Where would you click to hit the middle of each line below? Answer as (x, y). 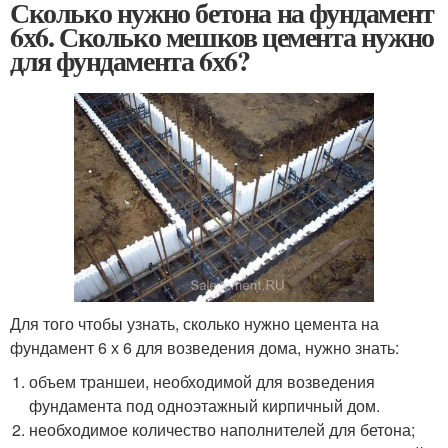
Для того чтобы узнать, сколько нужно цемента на (194, 323)
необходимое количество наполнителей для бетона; (222, 429)
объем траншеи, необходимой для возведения (202, 381)
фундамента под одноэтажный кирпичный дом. (205, 405)
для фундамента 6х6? (130, 60)
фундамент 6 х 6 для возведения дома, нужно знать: (204, 347)
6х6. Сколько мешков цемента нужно (222, 36)
